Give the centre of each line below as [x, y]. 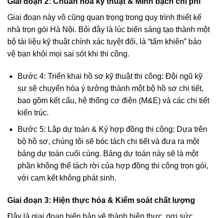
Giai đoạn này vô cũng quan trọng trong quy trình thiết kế [104, 17]
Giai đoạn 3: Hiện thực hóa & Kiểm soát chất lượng [101, 200]
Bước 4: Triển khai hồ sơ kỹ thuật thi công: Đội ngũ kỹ [110, 76]
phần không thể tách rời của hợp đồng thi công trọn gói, [113, 166]
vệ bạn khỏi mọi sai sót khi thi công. [68, 54]
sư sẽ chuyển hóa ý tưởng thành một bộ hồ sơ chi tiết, [110, 88]
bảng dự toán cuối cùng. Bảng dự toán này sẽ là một [108, 154]
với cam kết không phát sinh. [67, 178]
